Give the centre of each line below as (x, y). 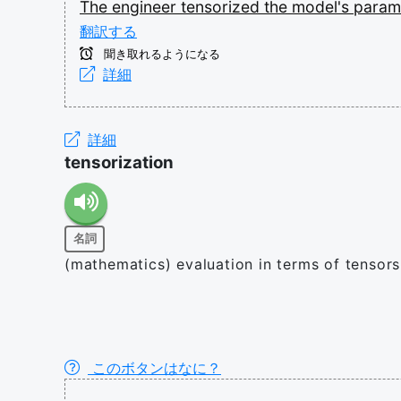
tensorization (119, 162)
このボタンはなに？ (154, 367)
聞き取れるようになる (160, 54)
